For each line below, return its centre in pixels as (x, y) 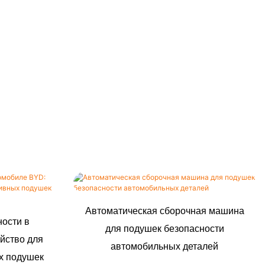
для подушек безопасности (164, 229)
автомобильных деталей (165, 247)
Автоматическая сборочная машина (164, 211)
